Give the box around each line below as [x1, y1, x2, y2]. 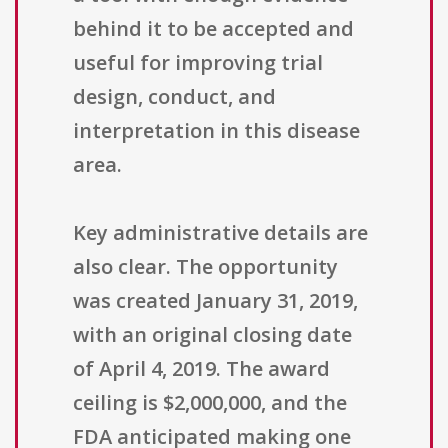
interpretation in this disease [73, 117, 360, 145]
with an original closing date [73, 321, 352, 349]
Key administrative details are [73, 219, 368, 247]
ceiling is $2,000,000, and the [73, 389, 347, 417]
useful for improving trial [73, 49, 323, 77]
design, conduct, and [73, 83, 276, 111]
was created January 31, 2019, [73, 287, 358, 315]
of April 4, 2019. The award [73, 355, 330, 383]
